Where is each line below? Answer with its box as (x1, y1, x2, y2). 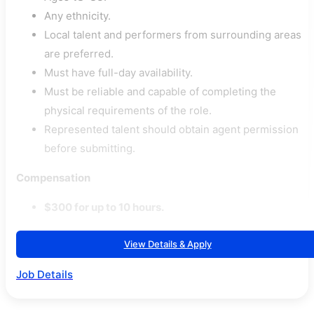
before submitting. (44, 142, 135, 155)
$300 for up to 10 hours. (44, 200, 164, 214)
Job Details (16, 268, 73, 281)
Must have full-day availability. (44, 66, 193, 79)
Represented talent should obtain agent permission (44, 123, 299, 136)
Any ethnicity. (44, 9, 111, 22)
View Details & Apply (123, 238, 212, 250)
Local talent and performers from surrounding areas (44, 28, 301, 41)
